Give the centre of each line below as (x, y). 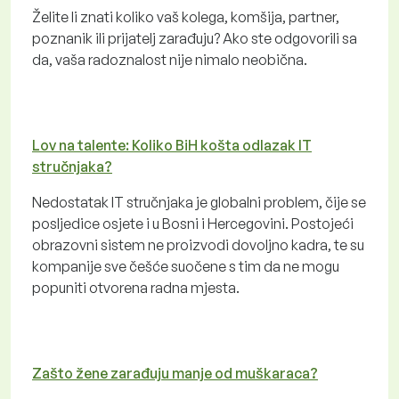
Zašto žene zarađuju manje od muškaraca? (175, 373)
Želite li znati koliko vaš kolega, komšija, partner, (186, 16)
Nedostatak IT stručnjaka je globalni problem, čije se (199, 202)
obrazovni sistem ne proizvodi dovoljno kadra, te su (198, 244)
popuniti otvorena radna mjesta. (136, 287)
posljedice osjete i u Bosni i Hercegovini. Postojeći (193, 223)
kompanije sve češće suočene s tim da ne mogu (186, 266)
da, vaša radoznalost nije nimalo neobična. (170, 59)
